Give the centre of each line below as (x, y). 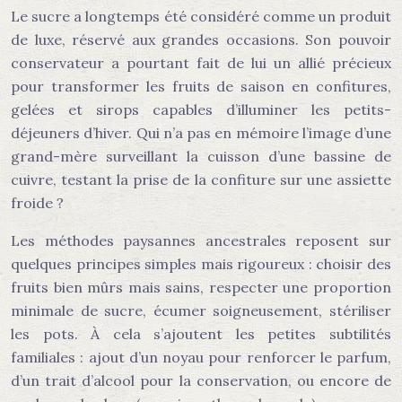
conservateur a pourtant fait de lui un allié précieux (201, 63)
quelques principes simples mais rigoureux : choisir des (201, 264)
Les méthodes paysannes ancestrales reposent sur (201, 240)
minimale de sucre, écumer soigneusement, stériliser (201, 310)
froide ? (37, 203)
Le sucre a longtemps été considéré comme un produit (201, 16)
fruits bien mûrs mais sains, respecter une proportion (201, 287)
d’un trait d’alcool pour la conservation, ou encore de (201, 380)
